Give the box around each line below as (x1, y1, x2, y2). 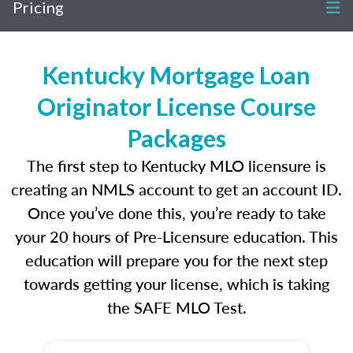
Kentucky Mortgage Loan (43, 61, 310, 89)
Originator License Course (37, 92, 316, 121)
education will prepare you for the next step (25, 249, 328, 271)
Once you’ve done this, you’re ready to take (27, 202, 326, 224)
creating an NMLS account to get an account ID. (11, 178, 342, 200)
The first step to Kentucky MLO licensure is (27, 154, 326, 176)
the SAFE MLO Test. (106, 296, 247, 318)
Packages (127, 124, 226, 152)
